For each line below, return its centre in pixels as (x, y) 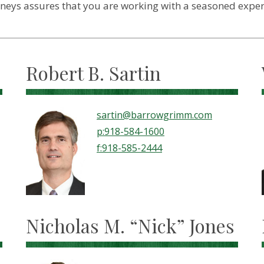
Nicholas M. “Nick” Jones (130, 226)
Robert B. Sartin (93, 73)
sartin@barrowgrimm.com (154, 115)
